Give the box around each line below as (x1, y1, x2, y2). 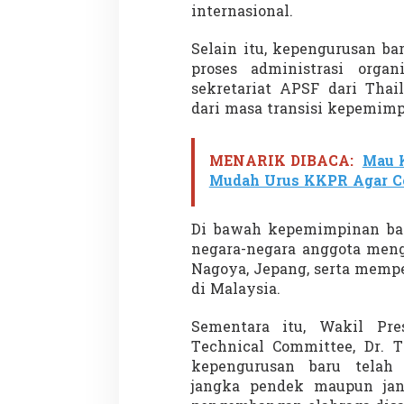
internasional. (190, 2, 293, 24)
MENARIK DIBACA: (208, 151, 353, 174)
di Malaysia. (190, 280, 280, 302)
